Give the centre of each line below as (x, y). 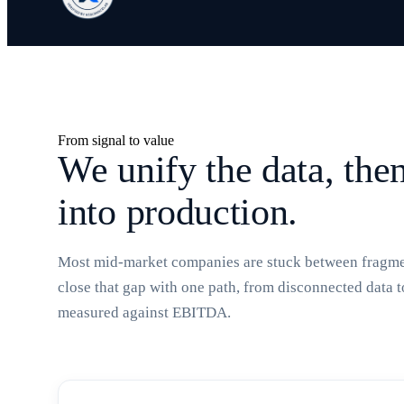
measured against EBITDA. (144, 312)
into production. (178, 212)
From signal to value (116, 140)
